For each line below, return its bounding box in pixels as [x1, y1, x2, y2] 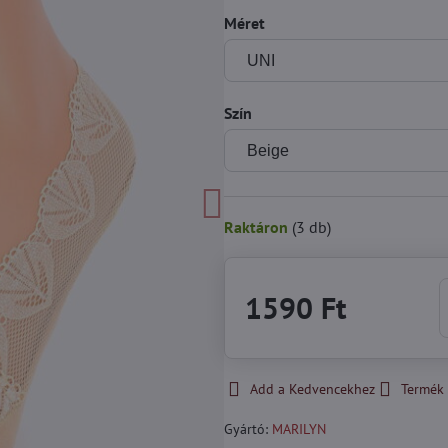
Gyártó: [223, 420, 272, 438]
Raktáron [223, 217, 292, 237]
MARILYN [271, 420, 326, 438]
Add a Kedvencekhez [249, 380, 375, 398]
